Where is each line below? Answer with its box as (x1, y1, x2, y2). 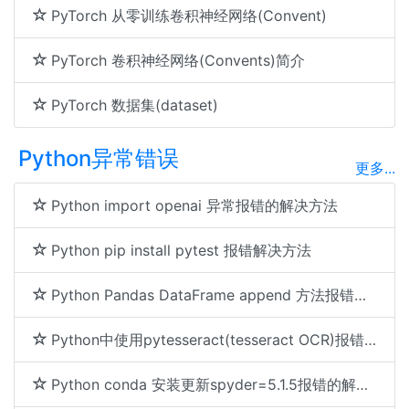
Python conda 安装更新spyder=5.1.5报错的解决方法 (51, 375, 356, 393)
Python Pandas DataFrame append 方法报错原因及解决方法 (51, 286, 354, 304)
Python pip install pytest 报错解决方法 (51, 241, 311, 259)
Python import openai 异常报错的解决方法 (51, 196, 338, 215)
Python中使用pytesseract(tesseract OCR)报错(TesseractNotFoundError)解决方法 (51, 330, 364, 349)
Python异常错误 (18, 145, 179, 172)
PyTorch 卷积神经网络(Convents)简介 (51, 51, 305, 69)
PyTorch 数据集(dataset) (51, 96, 218, 114)
